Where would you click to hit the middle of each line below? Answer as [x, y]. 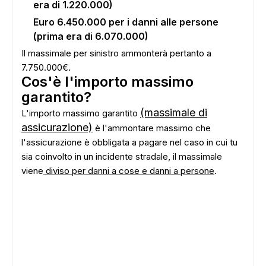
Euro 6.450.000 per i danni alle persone [126, 22]
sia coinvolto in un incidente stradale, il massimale [122, 156]
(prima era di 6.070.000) [91, 36]
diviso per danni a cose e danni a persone [129, 171]
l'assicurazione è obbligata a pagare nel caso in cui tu [129, 142]
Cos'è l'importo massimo [107, 82]
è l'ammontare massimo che [152, 128]
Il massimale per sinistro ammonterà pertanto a [116, 53]
